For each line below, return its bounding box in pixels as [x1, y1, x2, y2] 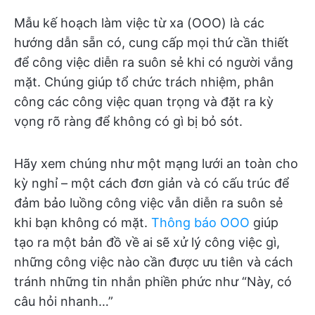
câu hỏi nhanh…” [14, 294, 113, 309]
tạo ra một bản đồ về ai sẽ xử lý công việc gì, [14, 235, 280, 250]
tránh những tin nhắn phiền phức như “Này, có [14, 274, 292, 289]
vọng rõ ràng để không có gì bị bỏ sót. [14, 114, 243, 129]
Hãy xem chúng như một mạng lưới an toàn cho [14, 156, 298, 171]
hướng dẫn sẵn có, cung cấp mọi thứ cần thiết [14, 35, 289, 50]
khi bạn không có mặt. [14, 215, 151, 230]
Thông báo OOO [151, 215, 250, 230]
